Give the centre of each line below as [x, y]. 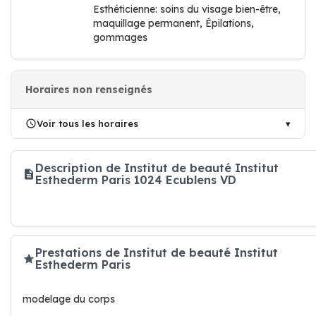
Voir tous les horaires [87, 123]
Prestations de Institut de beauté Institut [157, 253]
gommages [120, 37]
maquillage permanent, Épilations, [174, 23]
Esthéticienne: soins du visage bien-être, [187, 9]
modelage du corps [69, 299]
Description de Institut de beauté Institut [157, 168]
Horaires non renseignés [89, 90]
